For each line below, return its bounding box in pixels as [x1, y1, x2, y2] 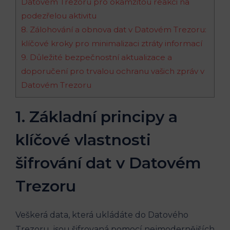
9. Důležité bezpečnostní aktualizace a [21, 52, 172, 62]
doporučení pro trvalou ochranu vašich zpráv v [21, 66, 204, 76]
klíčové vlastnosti [15, 130, 151, 149]
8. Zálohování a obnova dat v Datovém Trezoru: [21, 24, 206, 34]
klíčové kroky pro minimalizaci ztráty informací [21, 38, 202, 48]
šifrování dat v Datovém [15, 153, 201, 172]
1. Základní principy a [15, 107, 178, 126]
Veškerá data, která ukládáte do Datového [15, 209, 188, 220]
